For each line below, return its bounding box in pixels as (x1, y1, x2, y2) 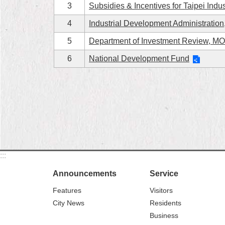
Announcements (53, 169, 117, 178)
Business (150, 211, 179, 219)
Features (53, 186, 81, 194)
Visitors (150, 186, 173, 194)
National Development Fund (89, 54, 189, 63)
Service (150, 169, 179, 178)
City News (53, 199, 84, 207)
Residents (150, 199, 182, 207)
